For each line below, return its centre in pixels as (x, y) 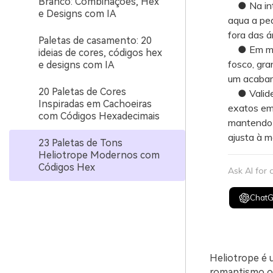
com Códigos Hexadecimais (99, 116)
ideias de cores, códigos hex (100, 53)
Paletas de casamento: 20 (95, 41)
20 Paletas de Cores (82, 92)
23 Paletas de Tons (80, 143)
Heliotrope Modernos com (99, 155)
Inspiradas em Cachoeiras (95, 104)
